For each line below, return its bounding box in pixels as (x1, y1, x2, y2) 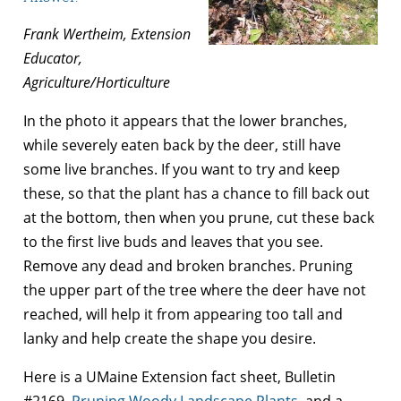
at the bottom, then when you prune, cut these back (23, 207, 374, 227)
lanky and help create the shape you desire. (23, 328, 320, 348)
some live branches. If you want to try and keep (23, 158, 340, 179)
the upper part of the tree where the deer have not (23, 279, 366, 300)
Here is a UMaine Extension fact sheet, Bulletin (23, 366, 336, 387)
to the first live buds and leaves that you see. (23, 231, 323, 252)
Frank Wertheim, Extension (23, 23, 191, 44)
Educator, (23, 47, 82, 68)
